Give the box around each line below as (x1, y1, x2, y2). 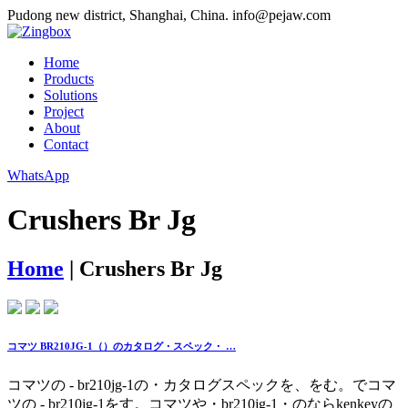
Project (44, 104, 84, 119)
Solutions (44, 87, 97, 103)
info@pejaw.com (232, 7, 331, 23)
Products (44, 71, 94, 87)
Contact (44, 137, 88, 152)
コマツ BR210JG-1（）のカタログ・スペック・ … (7, 340, 236, 352)
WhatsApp (7, 168, 69, 183)
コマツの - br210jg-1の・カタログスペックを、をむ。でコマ (7, 376, 396, 393)
